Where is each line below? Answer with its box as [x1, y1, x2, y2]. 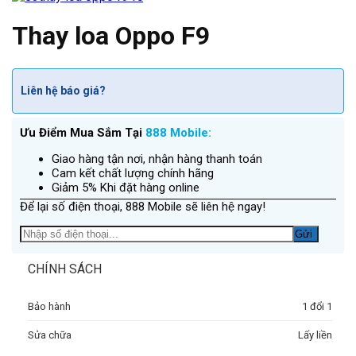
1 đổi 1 [302, 300, 332, 312]
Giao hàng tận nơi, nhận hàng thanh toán [52, 151, 262, 166]
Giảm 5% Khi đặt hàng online [52, 180, 199, 195]
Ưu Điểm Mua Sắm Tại [20, 125, 145, 140]
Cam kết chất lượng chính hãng [52, 165, 214, 180]
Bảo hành [28, 300, 71, 312]
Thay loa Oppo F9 [12, 21, 210, 52]
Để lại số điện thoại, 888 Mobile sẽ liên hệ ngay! [20, 199, 265, 214]
